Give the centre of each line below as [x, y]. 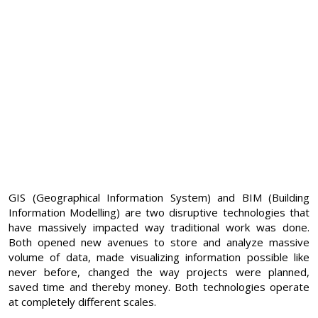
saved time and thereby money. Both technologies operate [159, 286]
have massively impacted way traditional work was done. [159, 227]
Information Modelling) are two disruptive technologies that [159, 212]
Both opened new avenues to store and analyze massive [159, 242]
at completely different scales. [82, 301]
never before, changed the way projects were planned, [159, 272]
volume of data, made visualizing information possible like [159, 257]
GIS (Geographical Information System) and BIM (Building [159, 197]
